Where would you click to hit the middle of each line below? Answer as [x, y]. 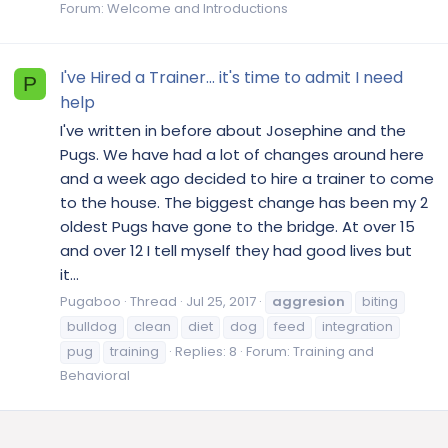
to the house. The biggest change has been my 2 [244, 202]
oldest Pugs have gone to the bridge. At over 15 [237, 226]
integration [357, 326]
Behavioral [95, 375]
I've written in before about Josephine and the [233, 130]
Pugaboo [90, 301]
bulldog [92, 326]
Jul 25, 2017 [221, 301]
